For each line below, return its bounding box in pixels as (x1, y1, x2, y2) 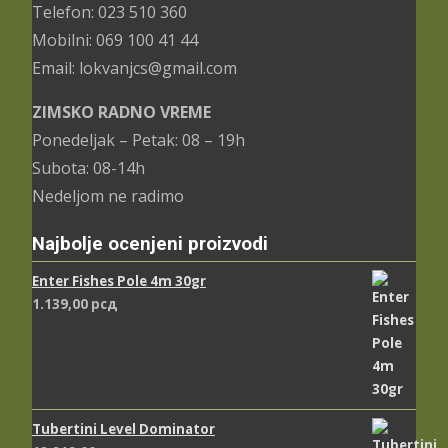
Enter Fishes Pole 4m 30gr (32, 272, 206, 291)
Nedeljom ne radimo (32, 184, 184, 207)
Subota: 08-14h (32, 156, 145, 179)
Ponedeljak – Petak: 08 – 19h (32, 128, 245, 151)
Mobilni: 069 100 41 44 (32, 28, 198, 51)
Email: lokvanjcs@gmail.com (32, 56, 237, 79)
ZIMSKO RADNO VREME (32, 100, 211, 123)
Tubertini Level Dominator (32, 420, 215, 439)
